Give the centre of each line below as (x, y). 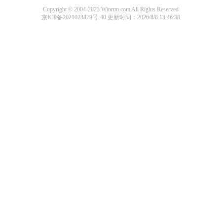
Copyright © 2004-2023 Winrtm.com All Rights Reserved (110, 9)
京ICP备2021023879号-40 (74, 17)
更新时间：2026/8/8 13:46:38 (144, 17)
